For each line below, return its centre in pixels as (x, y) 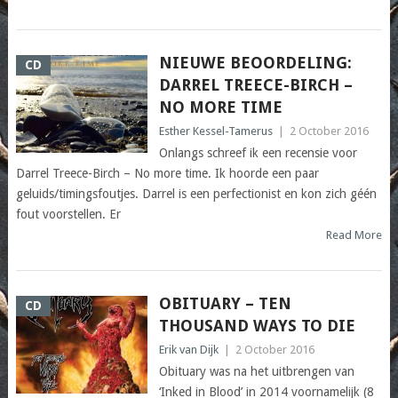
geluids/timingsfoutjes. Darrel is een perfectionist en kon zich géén (196, 194)
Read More (354, 235)
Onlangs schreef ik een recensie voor (258, 153)
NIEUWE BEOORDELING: (255, 63)
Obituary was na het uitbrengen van (256, 372)
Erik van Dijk (188, 350)
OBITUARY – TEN (225, 304)
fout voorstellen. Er (68, 215)
